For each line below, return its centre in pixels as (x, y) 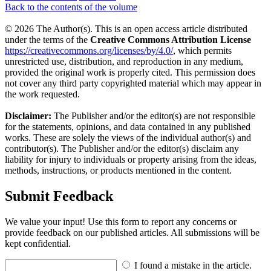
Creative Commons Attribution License (171, 39)
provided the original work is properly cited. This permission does (130, 72)
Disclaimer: (28, 116)
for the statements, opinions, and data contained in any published (128, 126)
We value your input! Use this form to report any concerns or (121, 221)
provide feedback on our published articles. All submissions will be (132, 232)
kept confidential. (38, 243)
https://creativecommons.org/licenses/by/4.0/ (89, 50)
